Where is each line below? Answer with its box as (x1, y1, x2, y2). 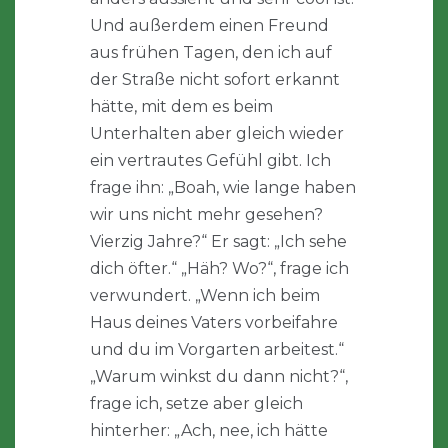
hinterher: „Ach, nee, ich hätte (90, 421, 328, 441)
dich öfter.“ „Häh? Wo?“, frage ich (90, 259, 349, 279)
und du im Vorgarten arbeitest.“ (90, 340, 344, 360)
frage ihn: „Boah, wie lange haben (90, 178, 356, 198)
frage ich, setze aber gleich (90, 394, 303, 414)
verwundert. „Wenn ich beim (90, 286, 320, 306)
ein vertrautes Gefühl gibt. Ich (90, 151, 331, 171)
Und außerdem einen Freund (90, 16, 329, 36)
